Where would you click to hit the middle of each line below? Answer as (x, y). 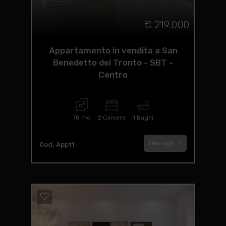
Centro (113, 75)
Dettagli (162, 143)
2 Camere (112, 118)
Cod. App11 (57, 145)
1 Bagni (143, 118)
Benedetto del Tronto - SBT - (113, 63)
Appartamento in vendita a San (113, 50)
